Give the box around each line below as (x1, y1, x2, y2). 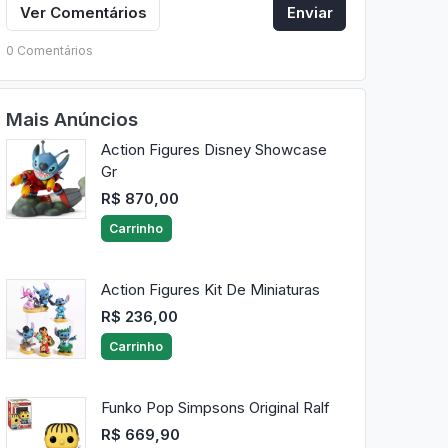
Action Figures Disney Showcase (100, 140, 327, 160)
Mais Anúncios (5, 107, 138, 131)
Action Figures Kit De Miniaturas (100, 280, 320, 300)
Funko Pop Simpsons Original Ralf (100, 398, 330, 418)
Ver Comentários (19, 2, 147, 22)
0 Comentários (5, 42, 93, 58)
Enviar (286, 2, 333, 22)
